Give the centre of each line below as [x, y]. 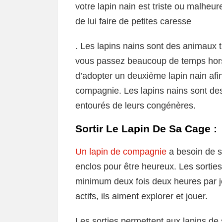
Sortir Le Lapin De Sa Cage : [146, 128]
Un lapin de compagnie [122, 151]
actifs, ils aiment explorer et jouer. [141, 196]
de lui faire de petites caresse [133, 21]
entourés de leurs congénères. [136, 105]
